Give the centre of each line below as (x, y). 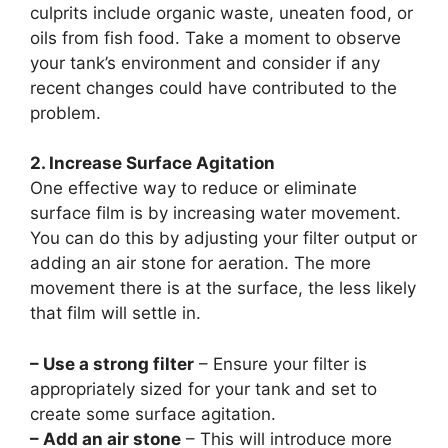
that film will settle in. (115, 313)
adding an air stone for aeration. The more (200, 263)
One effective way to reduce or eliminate (193, 188)
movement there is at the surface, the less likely (223, 288)
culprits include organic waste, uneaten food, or (221, 12)
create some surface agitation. (153, 413)
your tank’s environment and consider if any (205, 62)
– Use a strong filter (112, 363)
